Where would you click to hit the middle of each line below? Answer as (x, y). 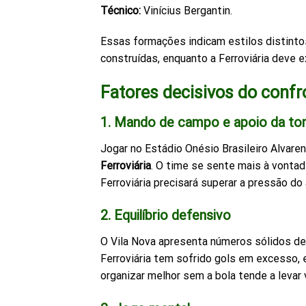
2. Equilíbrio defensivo (166, 216)
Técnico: (121, 10)
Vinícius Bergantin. (186, 10)
